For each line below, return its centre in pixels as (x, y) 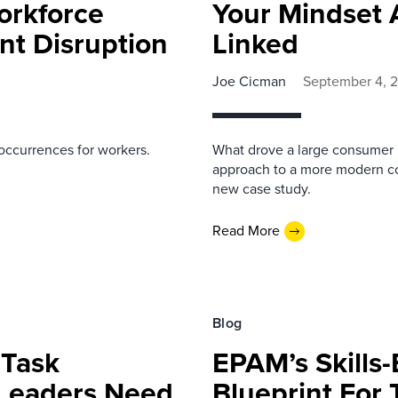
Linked (255, 43)
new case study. (262, 188)
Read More (246, 231)
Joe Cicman (249, 81)
